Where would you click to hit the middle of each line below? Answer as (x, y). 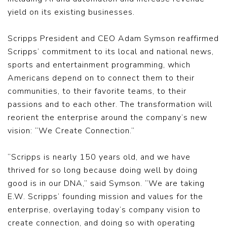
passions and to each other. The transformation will (110, 104)
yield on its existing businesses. (71, 12)
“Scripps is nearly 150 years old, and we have (99, 157)
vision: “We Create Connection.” (71, 131)
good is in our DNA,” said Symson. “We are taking (106, 183)
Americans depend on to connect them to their (101, 78)
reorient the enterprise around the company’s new (107, 118)
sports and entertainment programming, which (99, 65)
